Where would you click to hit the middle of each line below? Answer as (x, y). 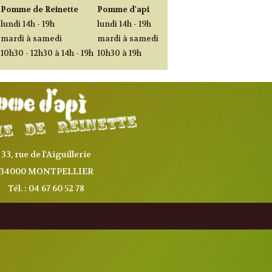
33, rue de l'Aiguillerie (46, 155)
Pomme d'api (123, 10)
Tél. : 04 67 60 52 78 (46, 189)
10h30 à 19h (119, 53)
